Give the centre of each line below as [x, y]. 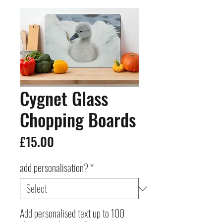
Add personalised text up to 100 [72, 213]
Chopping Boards [78, 119]
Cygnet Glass [64, 98]
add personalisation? [54, 167]
